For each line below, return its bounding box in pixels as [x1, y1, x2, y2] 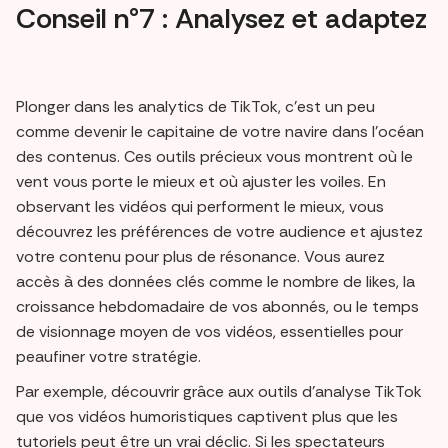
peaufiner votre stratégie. [16, 346, 201, 368]
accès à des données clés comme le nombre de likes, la [16, 271, 415, 293]
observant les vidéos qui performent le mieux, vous [16, 196, 384, 218]
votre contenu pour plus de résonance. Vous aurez [16, 246, 385, 268]
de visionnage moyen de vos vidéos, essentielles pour [16, 321, 403, 343]
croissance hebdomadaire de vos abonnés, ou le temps [16, 296, 419, 318]
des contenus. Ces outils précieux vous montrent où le [16, 146, 413, 168]
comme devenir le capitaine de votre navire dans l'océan [16, 121, 424, 143]
